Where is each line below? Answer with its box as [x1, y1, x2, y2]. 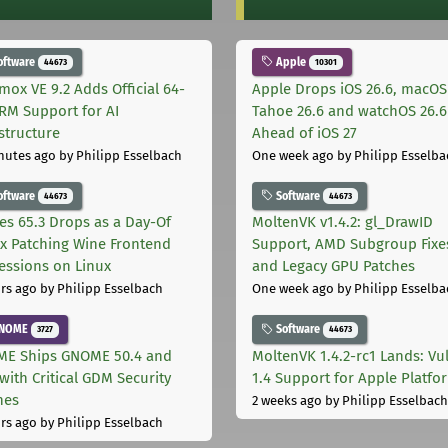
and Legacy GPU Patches [252, 257, 415, 276]
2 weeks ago [252, 393, 322, 409]
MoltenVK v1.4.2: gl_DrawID [252, 213, 433, 232]
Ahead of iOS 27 [252, 123, 357, 142]
